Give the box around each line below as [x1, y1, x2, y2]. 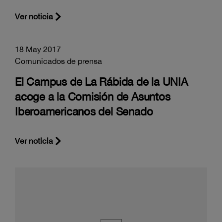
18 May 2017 [15, 44, 61, 54]
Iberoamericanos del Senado [15, 105, 153, 118]
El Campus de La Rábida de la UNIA [15, 75, 188, 88]
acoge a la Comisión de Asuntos [15, 90, 170, 103]
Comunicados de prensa [15, 56, 102, 65]
